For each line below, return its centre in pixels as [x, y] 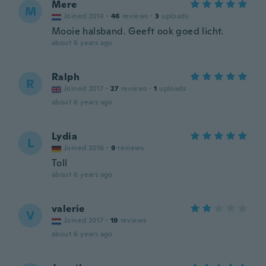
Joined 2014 [84, 16]
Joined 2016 [84, 148]
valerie [68, 209]
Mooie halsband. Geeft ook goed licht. [138, 31]
